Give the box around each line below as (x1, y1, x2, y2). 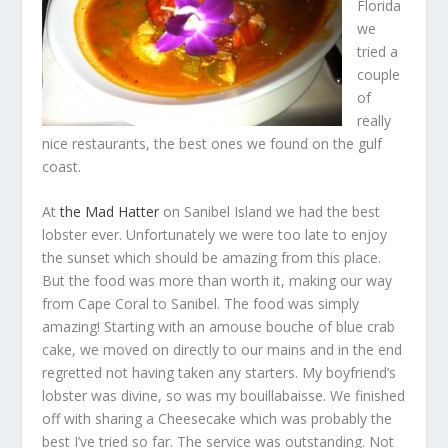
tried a (357, 42, 399, 61)
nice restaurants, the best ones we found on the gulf (42, 134, 383, 153)
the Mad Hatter (60, 202, 160, 222)
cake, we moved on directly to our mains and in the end (42, 340, 403, 360)
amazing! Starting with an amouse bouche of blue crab (42, 317, 396, 337)
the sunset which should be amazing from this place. (42, 248, 382, 268)
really (357, 111, 392, 130)
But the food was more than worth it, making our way (42, 271, 393, 291)
